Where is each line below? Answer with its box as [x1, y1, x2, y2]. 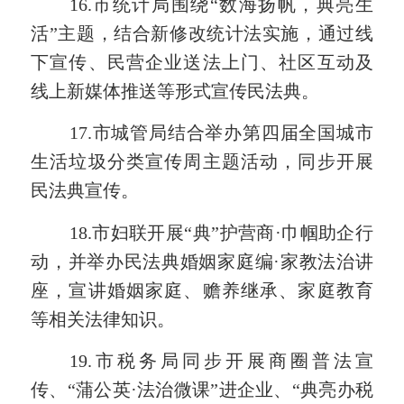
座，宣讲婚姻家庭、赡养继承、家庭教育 [31, 280, 373, 300]
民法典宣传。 [31, 180, 140, 201]
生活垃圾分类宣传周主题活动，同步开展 [31, 151, 373, 172]
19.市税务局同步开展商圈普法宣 [69, 350, 373, 371]
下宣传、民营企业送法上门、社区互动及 [31, 52, 373, 73]
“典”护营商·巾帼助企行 [184, 222, 373, 243]
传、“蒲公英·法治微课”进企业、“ [31, 379, 300, 399]
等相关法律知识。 [31, 308, 176, 329]
